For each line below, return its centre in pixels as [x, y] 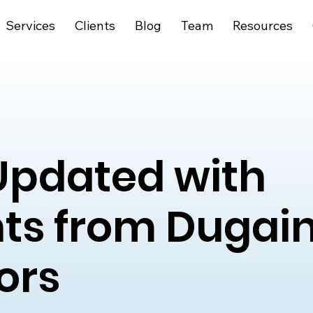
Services [31, 25]
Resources [263, 25]
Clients [95, 25]
